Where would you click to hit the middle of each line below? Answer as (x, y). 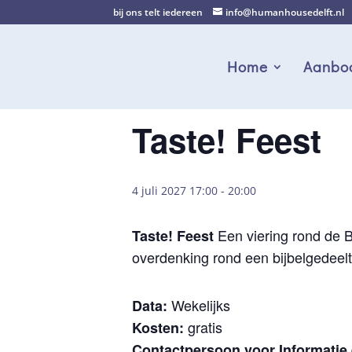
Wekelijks (199, 305)
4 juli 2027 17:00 (175, 191)
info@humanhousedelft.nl (285, 12)
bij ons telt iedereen (158, 12)
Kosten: (160, 328)
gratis (205, 327)
